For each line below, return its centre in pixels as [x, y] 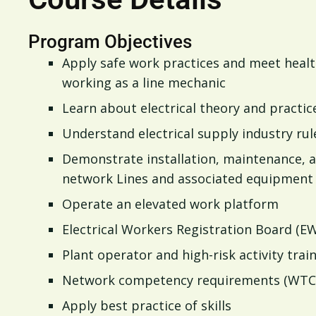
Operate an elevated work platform [170, 204]
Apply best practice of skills [147, 305]
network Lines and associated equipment [188, 178]
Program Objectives [110, 42]
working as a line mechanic [144, 83]
